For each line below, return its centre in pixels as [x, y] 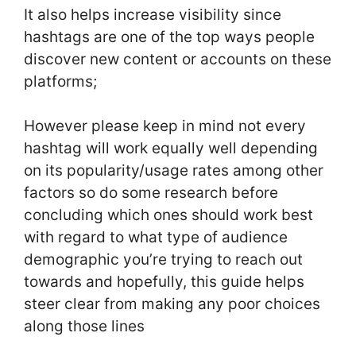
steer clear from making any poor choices [172, 304]
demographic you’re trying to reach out [163, 260]
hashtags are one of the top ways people [169, 37]
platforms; [62, 81]
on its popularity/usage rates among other [174, 171]
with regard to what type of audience [156, 238]
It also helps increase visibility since [153, 14]
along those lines [86, 327]
